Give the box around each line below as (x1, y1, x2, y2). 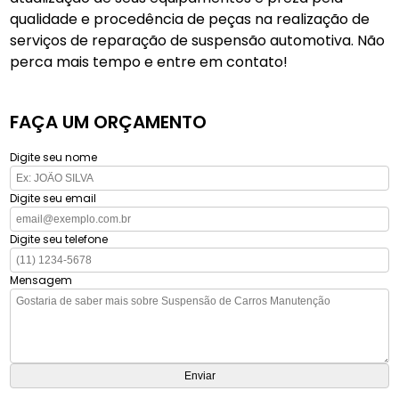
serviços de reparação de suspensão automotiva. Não (10, 30, 386, 52)
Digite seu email (10, 191, 97, 207)
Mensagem (10, 273, 73, 289)
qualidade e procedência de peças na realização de (10, 9, 370, 30)
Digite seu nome (10, 150, 98, 166)
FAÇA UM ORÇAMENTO (10, 110, 208, 135)
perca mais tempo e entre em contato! (10, 52, 289, 73)
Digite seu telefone (10, 232, 109, 248)
